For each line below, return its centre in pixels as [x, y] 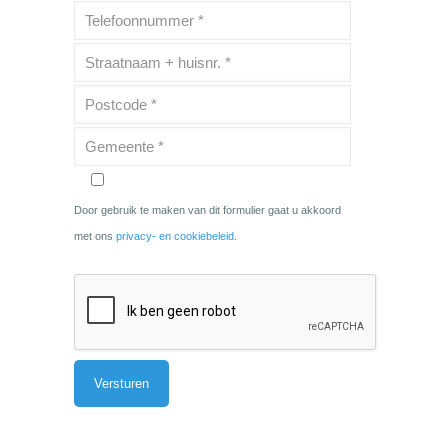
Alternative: [107, 434]
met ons [95, 236]
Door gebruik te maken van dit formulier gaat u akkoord [208, 210]
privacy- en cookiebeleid [175, 236]
